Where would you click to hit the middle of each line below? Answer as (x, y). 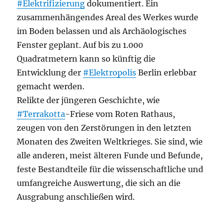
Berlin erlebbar (166, 73)
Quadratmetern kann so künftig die (86, 59)
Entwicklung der (50, 73)
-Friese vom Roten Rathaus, (120, 114)
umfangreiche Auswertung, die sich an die (99, 183)
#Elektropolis (110, 73)
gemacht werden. (51, 86)
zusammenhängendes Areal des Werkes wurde (108, 17)
